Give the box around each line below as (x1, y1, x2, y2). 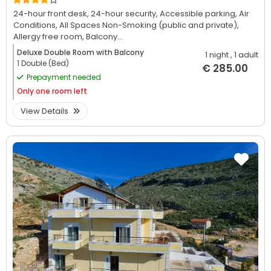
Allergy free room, (13, 30, 86, 42)
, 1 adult (230, 48, 258, 60)
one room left (36, 85, 87, 96)
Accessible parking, (160, 7, 239, 19)
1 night (205, 48, 229, 60)
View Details (21, 105, 70, 117)
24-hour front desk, (13, 7, 91, 19)
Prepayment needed (27, 71, 101, 82)
